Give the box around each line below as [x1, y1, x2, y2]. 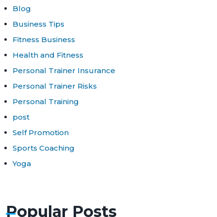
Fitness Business [13, 34, 75, 44]
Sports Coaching [13, 143, 75, 153]
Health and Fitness [13, 50, 83, 60]
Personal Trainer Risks [13, 81, 97, 91]
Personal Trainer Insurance [13, 65, 115, 75]
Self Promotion [13, 127, 69, 137]
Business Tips [13, 19, 64, 29]
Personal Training [13, 96, 79, 106]
